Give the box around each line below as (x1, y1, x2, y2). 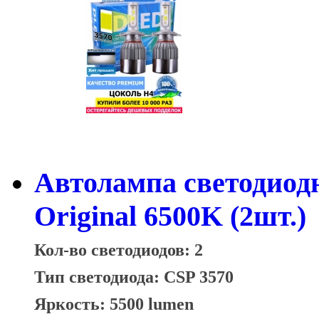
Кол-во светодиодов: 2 (34, 240, 203, 260)
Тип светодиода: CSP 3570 (34, 267, 238, 287)
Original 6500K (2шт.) (34, 200, 306, 233)
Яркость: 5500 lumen (34, 294, 194, 314)
